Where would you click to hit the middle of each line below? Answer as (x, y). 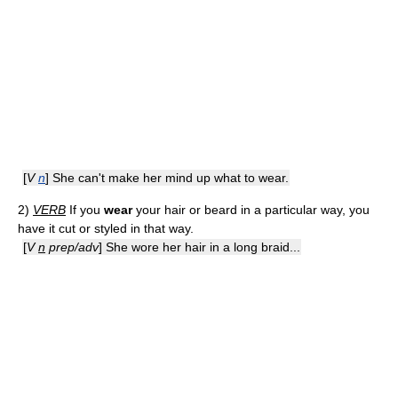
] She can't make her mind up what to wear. (167, 178)
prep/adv (72, 247)
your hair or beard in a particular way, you (251, 210)
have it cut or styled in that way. (106, 228)
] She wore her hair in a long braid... (199, 247)
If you (85, 210)
